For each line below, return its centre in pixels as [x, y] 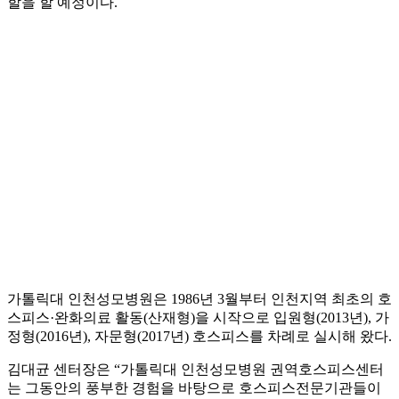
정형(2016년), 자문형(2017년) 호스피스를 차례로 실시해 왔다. [199, 337]
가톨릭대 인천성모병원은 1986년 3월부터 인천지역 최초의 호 [199, 299]
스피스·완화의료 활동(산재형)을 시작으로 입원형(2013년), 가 [198, 318]
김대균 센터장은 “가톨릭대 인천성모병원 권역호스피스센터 [195, 370]
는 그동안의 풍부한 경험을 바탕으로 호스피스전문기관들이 [194, 388]
